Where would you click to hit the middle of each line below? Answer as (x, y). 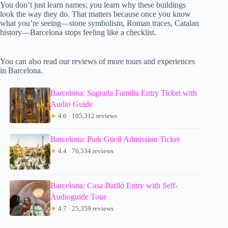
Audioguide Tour (78, 196)
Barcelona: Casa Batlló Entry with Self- (114, 185)
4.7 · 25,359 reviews (85, 208)
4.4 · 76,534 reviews (85, 151)
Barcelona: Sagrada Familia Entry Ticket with (124, 93)
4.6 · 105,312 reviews (87, 116)
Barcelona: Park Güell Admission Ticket (115, 139)
